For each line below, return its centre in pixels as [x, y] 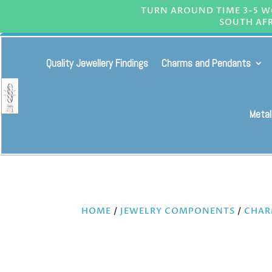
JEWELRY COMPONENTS [178, 211]
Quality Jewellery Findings [97, 63]
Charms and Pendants [206, 63]
